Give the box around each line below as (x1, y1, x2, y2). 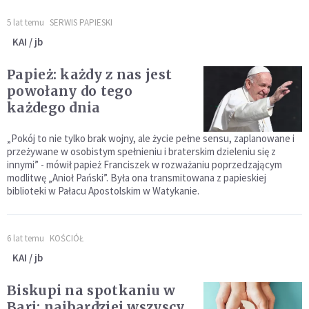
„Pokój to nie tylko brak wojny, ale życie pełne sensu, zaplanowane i (7, 132, 295, 146)
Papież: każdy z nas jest (7, 66, 172, 83)
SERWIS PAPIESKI (50, 17, 112, 28)
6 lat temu (7, 232, 44, 245)
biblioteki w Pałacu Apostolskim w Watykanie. (7, 184, 199, 198)
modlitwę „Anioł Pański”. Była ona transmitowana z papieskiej (7, 171, 266, 185)
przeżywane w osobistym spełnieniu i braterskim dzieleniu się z (7, 145, 276, 159)
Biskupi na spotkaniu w (7, 282, 176, 299)
